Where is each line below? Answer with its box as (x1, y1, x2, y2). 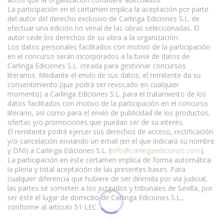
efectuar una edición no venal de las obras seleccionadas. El (7, 23, 199, 33)
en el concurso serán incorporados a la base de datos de (7, 51, 190, 61)
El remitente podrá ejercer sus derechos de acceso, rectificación (7, 126, 213, 136)
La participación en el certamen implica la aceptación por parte (7, 4, 209, 14)
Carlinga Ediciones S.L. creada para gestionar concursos (7, 60, 186, 70)
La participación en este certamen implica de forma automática (7, 155, 211, 165)
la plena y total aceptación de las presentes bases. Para (7, 164, 185, 174)
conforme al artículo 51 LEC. (7, 202, 98, 212)
